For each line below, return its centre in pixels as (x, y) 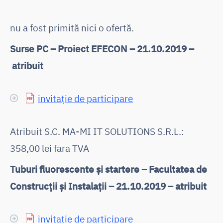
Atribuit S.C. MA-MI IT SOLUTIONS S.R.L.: (97, 131)
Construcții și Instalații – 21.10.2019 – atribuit (108, 186)
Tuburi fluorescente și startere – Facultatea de (109, 169)
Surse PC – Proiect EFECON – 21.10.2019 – (102, 48)
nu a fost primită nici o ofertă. (72, 27)
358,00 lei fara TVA (50, 148)
